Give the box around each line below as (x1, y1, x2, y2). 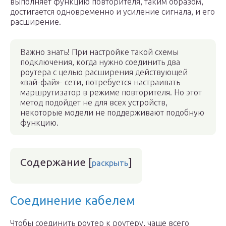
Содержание (20, 156, 86, 168)
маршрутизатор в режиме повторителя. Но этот (20, 88, 202, 97)
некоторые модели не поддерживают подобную (20, 108, 204, 117)
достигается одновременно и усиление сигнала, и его (10, 7, 215, 16)
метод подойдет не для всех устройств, (20, 98, 167, 107)
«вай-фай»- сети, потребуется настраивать (20, 78, 180, 87)
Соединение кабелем (10, 194, 135, 207)
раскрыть (92, 158, 128, 167)
